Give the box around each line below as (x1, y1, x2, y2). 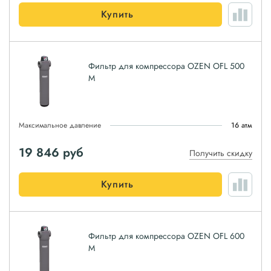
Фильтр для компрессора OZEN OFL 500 (88, 60, 244, 72)
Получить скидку (189, 147, 252, 159)
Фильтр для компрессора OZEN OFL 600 (88, 230, 244, 242)
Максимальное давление (19, 120, 101, 131)
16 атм (231, 120, 252, 131)
